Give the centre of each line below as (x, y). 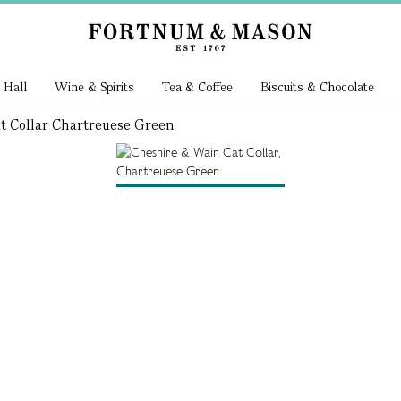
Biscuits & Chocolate (317, 87)
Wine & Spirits (95, 87)
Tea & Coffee (197, 87)
